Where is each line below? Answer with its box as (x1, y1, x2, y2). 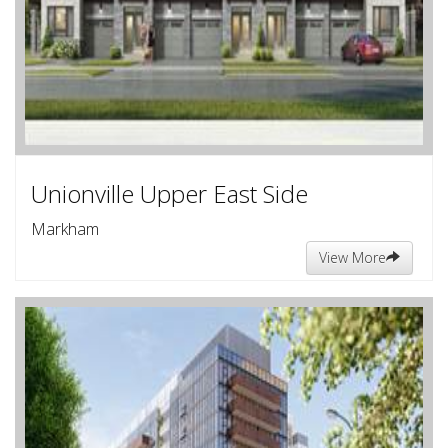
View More (319, 248, 386, 267)
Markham (31, 218, 99, 240)
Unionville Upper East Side (31, 177, 308, 210)
